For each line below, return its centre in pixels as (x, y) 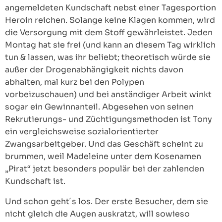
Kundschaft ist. (35, 181)
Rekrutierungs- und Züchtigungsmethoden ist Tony (109, 119)
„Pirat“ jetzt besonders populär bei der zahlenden (105, 169)
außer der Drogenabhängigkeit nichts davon (94, 70)
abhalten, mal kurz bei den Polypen (75, 82)
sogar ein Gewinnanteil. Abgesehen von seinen (99, 107)
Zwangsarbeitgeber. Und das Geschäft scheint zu (104, 144)
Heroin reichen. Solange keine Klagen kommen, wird (110, 20)
